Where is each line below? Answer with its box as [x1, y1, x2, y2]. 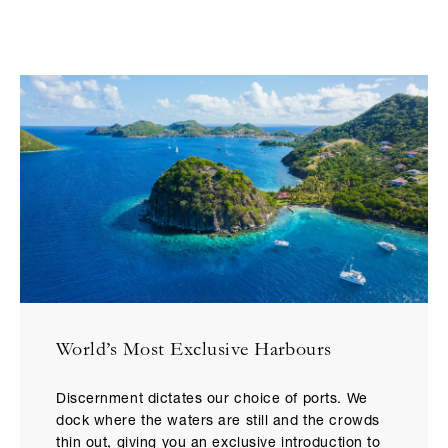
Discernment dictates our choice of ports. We [56, 393, 368, 408]
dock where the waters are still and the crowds [56, 415, 380, 430]
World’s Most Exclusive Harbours [56, 342, 332, 363]
